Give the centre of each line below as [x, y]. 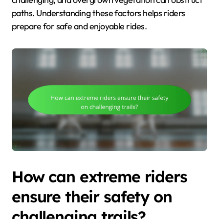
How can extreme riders [99, 176]
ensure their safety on [92, 196]
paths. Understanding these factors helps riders [99, 13]
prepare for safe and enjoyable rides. [79, 26]
